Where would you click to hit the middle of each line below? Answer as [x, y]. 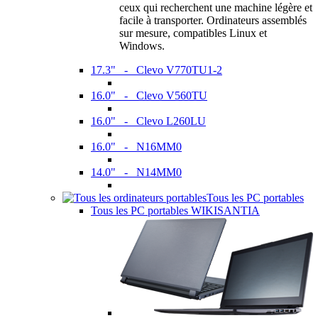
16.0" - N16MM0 [136, 146]
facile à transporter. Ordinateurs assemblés [213, 20]
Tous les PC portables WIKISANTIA [175, 210]
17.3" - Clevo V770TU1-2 [157, 70]
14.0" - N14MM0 [136, 172]
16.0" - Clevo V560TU [149, 95]
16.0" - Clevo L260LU [148, 121]
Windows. [142, 45]
